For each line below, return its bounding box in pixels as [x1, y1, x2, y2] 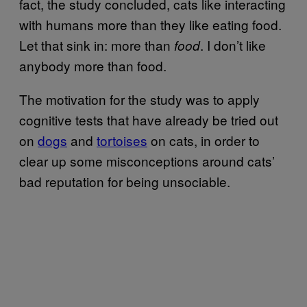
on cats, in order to [147, 130, 260, 149]
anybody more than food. [19, 56, 167, 75]
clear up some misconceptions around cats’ [19, 151, 275, 170]
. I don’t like [200, 35, 266, 54]
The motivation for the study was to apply [19, 89, 260, 108]
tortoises [97, 130, 147, 149]
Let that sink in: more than [19, 35, 174, 54]
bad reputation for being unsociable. [19, 171, 230, 191]
